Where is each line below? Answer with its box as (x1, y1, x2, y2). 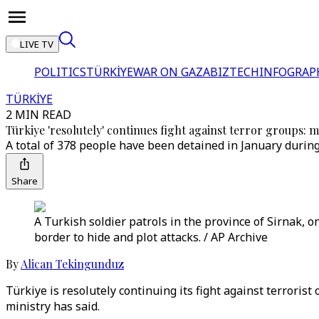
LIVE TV (20, 38, 53, 51)
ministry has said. (6, 298, 100, 314)
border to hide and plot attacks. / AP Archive (34, 229, 268, 245)
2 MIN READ (6, 107, 71, 122)
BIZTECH (210, 64, 259, 80)
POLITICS (34, 64, 86, 80)
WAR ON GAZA (133, 64, 210, 80)
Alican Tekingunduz (21, 256, 124, 271)
